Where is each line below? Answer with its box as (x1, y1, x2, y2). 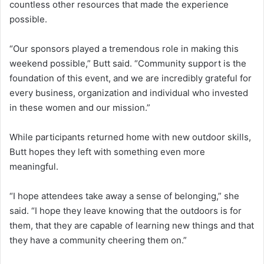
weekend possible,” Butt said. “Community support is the (9, 58, 246, 70)
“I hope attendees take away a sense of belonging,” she (9, 190, 239, 202)
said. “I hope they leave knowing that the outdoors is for (9, 205, 242, 217)
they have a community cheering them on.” (9, 235, 187, 246)
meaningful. (9, 161, 58, 173)
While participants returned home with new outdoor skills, (9, 131, 251, 143)
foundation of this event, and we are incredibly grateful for (9, 72, 252, 84)
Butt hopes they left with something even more (9, 146, 205, 158)
